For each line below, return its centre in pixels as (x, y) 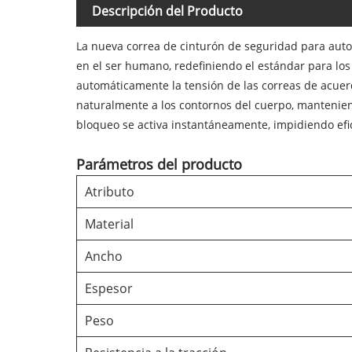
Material (109, 224)
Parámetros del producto (159, 164)
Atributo (110, 191)
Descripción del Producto (167, 11)
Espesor (109, 288)
